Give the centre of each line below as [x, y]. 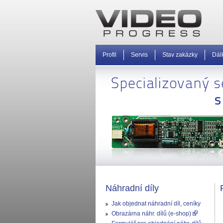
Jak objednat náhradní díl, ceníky [156, 204]
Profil [110, 55]
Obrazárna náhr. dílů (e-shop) [152, 214]
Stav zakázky [180, 55]
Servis [139, 55]
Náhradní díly [132, 188]
